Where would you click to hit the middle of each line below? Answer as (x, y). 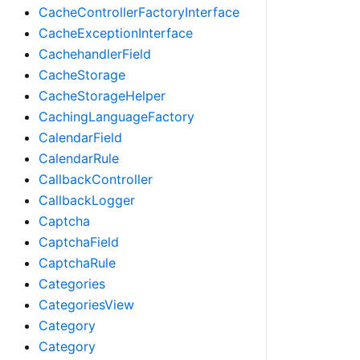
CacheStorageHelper (102, 96)
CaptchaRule (77, 263)
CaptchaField (79, 242)
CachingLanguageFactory (117, 117)
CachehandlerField (95, 54)
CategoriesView (86, 305)
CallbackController (96, 179)
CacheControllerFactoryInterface (139, 12)
